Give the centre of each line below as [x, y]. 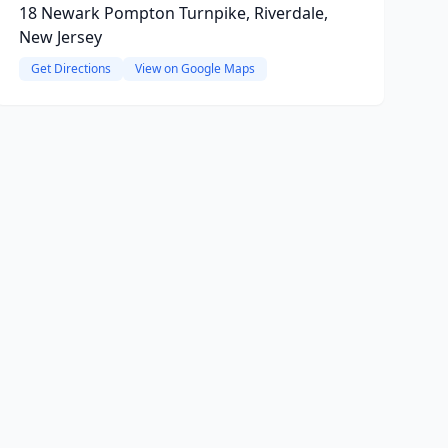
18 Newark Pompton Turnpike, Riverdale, [173, 13]
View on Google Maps [194, 68]
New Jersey [60, 37]
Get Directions [70, 68]
